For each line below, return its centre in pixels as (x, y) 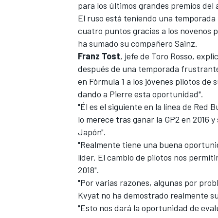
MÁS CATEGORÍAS (104, 128)
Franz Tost (99, 56)
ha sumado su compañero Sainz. (138, 44)
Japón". (92, 132)
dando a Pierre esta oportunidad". (141, 94)
